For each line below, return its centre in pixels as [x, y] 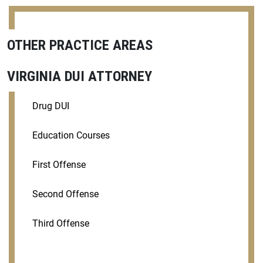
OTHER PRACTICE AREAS [80, 45]
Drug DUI [51, 106]
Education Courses [71, 135]
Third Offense [61, 223]
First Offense [59, 164]
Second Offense [65, 194]
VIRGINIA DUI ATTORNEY [80, 76]
